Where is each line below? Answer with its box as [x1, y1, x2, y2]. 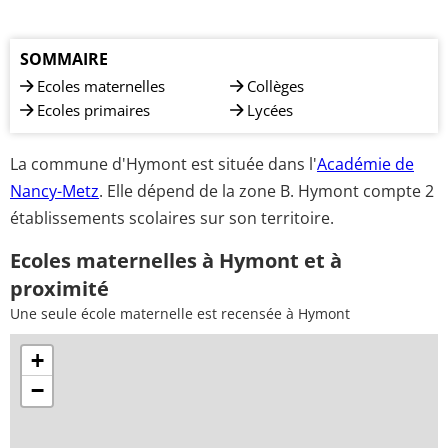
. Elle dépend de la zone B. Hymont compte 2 [99, 179, 434, 202]
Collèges [247, 76, 304, 96]
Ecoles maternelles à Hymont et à [10, 246, 342, 274]
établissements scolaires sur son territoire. [10, 206, 334, 229]
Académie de [317, 152, 414, 175]
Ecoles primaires [37, 100, 150, 120]
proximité [10, 274, 109, 302]
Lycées [247, 100, 293, 120]
